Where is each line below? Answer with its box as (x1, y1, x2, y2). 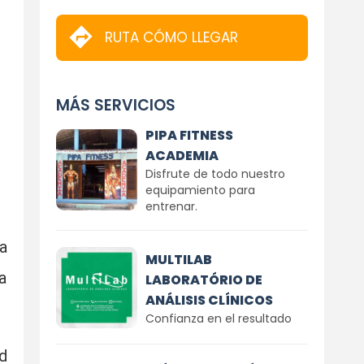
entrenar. (145, 198, 197, 214)
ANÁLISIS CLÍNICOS (145, 290, 273, 310)
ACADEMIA (145, 146, 219, 165)
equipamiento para (145, 182, 255, 198)
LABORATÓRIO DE (145, 270, 262, 289)
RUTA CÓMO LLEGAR (104, 28, 238, 47)
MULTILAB (145, 249, 212, 269)
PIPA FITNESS (145, 126, 233, 145)
